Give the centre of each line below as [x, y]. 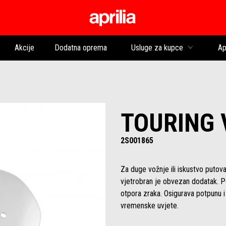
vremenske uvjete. [150, 205]
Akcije [24, 48]
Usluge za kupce [157, 48]
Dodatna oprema [80, 48]
